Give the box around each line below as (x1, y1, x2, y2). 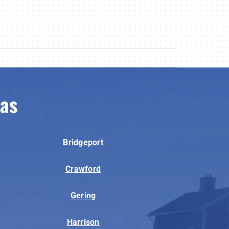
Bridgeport (63, 137, 103, 147)
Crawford (65, 164, 101, 174)
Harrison (66, 217, 100, 227)
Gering (70, 190, 96, 200)
